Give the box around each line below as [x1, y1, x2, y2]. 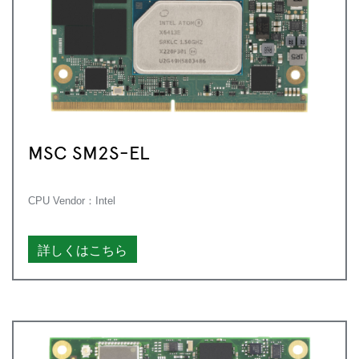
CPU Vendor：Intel [28, 194, 115, 207]
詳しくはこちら [38, 240, 127, 258]
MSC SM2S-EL [28, 138, 150, 164]
